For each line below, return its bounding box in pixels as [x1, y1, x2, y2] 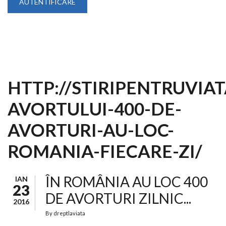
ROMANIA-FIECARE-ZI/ [8, 140, 202, 161]
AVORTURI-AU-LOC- [8, 119, 174, 140]
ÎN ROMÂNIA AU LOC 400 [45, 173, 208, 190]
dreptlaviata [53, 210, 85, 216]
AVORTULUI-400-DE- [8, 98, 182, 119]
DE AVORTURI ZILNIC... [45, 190, 191, 207]
